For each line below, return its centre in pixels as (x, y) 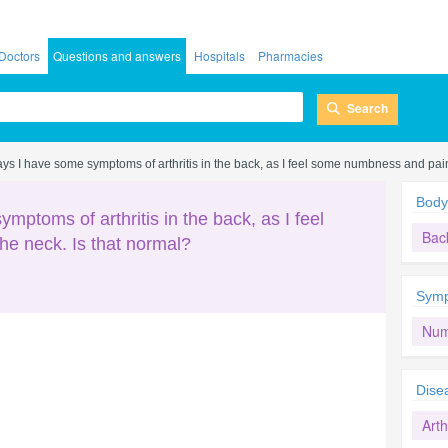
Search (367, 107)
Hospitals (219, 55)
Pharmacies (290, 55)
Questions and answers (117, 55)
